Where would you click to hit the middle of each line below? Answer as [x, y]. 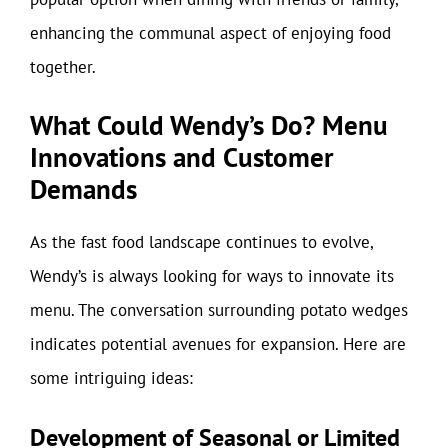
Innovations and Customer [181, 157]
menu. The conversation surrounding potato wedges [219, 310]
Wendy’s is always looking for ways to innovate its [212, 276]
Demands [83, 189]
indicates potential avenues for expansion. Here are [218, 344]
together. [63, 66]
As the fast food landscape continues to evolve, [201, 242]
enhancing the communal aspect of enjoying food [210, 32]
